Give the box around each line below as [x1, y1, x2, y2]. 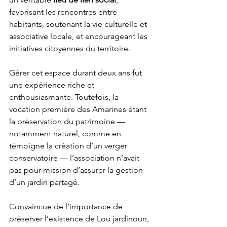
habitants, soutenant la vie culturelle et [9, 19, 149, 29]
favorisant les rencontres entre [9, 7, 119, 17]
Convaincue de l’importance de [9, 202, 125, 211]
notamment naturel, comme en [9, 129, 123, 138]
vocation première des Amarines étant [9, 104, 148, 114]
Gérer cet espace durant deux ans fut [9, 68, 144, 78]
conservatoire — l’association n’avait [9, 153, 141, 163]
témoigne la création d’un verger [9, 141, 129, 150]
